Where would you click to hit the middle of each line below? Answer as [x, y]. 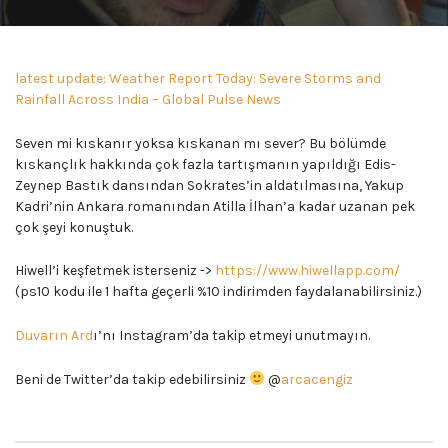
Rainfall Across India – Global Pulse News [148, 99]
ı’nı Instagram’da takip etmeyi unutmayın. [231, 336]
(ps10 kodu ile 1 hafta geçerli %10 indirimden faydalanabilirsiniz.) [218, 292]
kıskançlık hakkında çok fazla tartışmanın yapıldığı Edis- [205, 164]
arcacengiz [316, 379]
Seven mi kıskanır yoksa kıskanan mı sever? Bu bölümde [200, 143]
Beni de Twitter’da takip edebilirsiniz [132, 379]
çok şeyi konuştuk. [74, 227]
